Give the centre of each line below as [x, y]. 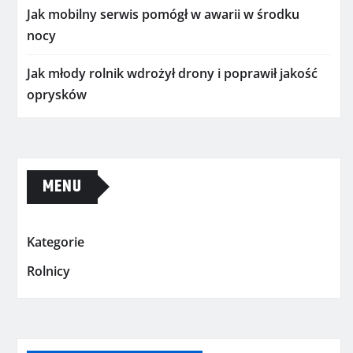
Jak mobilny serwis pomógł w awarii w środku [163, 14]
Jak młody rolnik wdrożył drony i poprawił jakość [172, 73]
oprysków [57, 94]
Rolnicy [48, 271]
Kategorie [56, 242]
